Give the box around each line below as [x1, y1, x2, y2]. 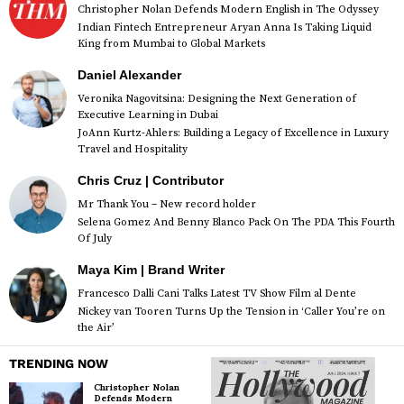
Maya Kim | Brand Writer [78, 262, 225, 277]
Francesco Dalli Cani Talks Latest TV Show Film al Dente [78, 286, 356, 300]
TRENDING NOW [9, 355, 108, 371]
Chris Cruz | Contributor [78, 172, 224, 188]
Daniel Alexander [78, 67, 181, 82]
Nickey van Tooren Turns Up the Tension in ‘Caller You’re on [78, 304, 385, 318]
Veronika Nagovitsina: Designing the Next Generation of [78, 91, 356, 106]
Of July [78, 231, 112, 245]
